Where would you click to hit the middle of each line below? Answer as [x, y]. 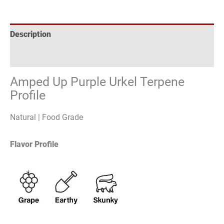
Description [30, 34]
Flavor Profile [34, 144]
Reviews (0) [31, 56]
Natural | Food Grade [46, 117]
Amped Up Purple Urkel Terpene [97, 82]
